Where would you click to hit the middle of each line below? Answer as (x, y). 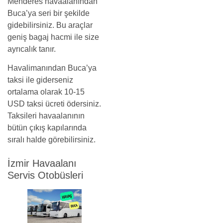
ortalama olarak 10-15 (46, 92)
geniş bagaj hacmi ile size (53, 37)
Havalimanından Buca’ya (52, 68)
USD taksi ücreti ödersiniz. (54, 104)
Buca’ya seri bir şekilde (49, 13)
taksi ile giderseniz (40, 80)
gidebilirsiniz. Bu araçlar (50, 25)
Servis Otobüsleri (45, 175)
